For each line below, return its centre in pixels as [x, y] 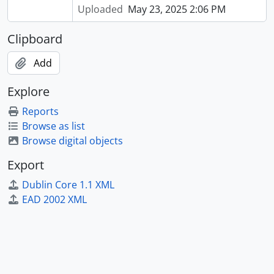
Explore [28, 91]
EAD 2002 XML [54, 199]
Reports [40, 111]
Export [26, 165]
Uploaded [100, 9]
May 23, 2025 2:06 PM [176, 9]
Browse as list [54, 126]
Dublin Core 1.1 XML [68, 185]
